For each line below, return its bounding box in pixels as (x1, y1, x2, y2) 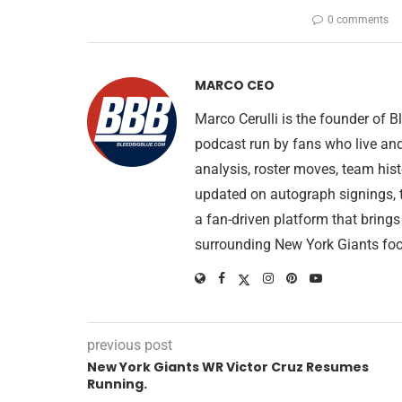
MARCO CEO (195, 76, 275, 95)
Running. (87, 375, 147, 394)
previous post (87, 336, 172, 354)
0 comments (327, 13, 389, 27)
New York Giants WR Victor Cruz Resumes (87, 358, 369, 377)
